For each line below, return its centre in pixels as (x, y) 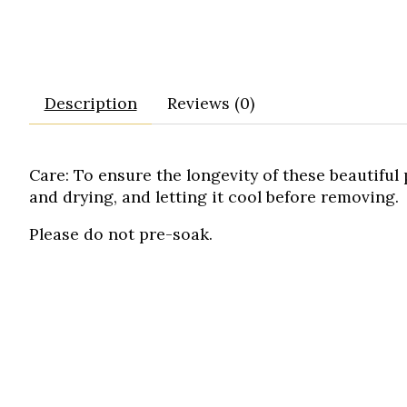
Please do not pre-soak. (121, 233)
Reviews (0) (210, 104)
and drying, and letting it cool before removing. (214, 197)
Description (90, 104)
